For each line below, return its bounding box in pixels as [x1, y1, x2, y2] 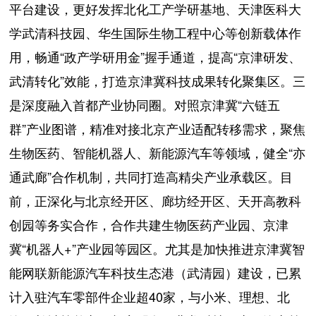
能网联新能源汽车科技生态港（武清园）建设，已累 [9, 262, 302, 281]
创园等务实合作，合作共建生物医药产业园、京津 [9, 214, 289, 233]
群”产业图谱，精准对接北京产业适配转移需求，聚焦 [9, 119, 306, 138]
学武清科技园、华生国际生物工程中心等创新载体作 [9, 23, 302, 42]
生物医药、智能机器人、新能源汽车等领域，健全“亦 [9, 142, 306, 162]
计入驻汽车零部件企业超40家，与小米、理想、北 [9, 286, 291, 305]
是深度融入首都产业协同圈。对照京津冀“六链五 [9, 95, 281, 114]
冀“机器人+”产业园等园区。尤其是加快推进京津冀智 [9, 238, 305, 257]
